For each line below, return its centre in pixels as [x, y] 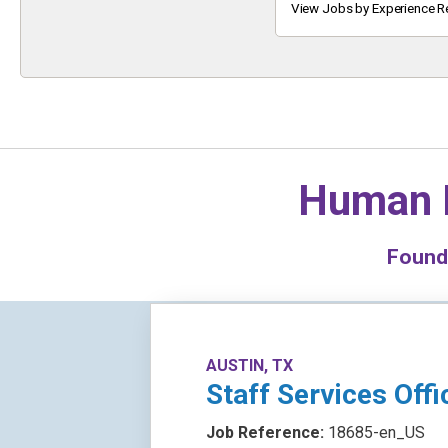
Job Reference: [267, 432]
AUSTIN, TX [250, 365]
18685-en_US [377, 432]
